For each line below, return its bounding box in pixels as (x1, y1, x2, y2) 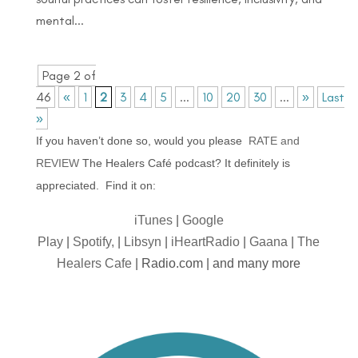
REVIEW (35, 156, 79, 169)
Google (181, 213, 224, 227)
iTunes (133, 213, 173, 227)
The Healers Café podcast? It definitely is (78, 156, 290, 169)
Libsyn (124, 234, 162, 249)
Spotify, (73, 234, 115, 249)
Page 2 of (42, 67, 96, 83)
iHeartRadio (171, 234, 241, 249)
